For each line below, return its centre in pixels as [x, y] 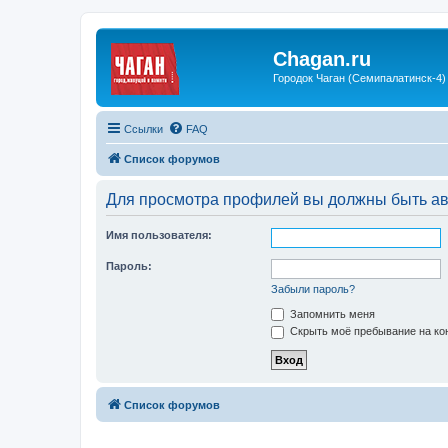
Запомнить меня [331, 313]
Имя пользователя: [159, 234]
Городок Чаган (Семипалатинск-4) [359, 78]
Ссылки [143, 128]
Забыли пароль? [313, 288]
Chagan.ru [322, 59]
